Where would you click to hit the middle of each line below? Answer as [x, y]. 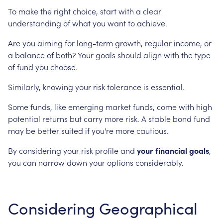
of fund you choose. [43, 67]
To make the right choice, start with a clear [85, 11]
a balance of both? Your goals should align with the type [109, 55]
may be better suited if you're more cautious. [88, 130]
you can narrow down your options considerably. [96, 162]
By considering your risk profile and [72, 150]
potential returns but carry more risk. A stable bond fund [109, 118]
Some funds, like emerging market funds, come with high [110, 107]
